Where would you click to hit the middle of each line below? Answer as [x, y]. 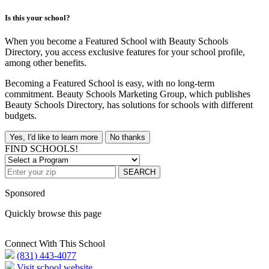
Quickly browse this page [53, 214]
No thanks [128, 138]
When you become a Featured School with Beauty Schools [116, 41]
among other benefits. [46, 63]
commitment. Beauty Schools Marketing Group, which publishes [128, 94]
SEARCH [139, 172]
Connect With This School [55, 244]
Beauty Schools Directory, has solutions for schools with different [129, 105]
